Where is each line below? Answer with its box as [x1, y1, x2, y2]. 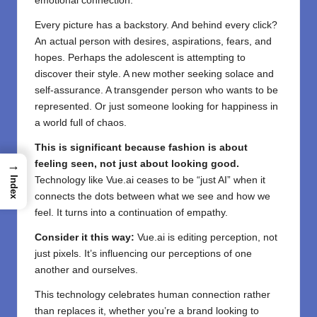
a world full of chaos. [35, 117, 127, 129]
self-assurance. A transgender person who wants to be [35, 85, 278, 96]
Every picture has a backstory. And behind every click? [35, 20, 277, 31]
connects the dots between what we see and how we [35, 191, 270, 202]
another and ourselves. [35, 265, 138, 276]
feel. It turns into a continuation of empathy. [35, 207, 228, 219]
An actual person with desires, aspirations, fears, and [35, 36, 272, 47]
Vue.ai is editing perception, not [134, 232, 277, 243]
